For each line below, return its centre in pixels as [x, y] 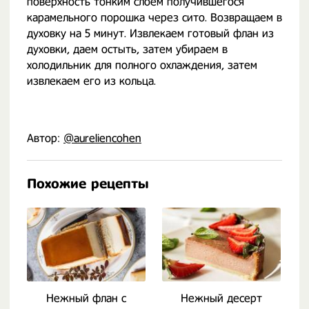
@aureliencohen [102, 138]
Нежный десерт [221, 298]
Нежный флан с [86, 298]
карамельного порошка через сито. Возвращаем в [154, 18]
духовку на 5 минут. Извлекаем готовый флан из [150, 33]
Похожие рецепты [88, 184]
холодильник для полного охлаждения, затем [142, 65]
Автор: [45, 138]
